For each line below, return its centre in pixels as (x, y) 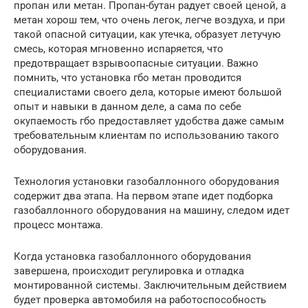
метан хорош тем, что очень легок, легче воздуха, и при (150, 20)
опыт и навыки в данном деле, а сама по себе (128, 106)
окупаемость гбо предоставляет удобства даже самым (149, 121)
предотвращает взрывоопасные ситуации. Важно (136, 63)
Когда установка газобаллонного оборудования (132, 256)
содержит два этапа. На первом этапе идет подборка (143, 196)
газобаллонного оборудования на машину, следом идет (152, 210)
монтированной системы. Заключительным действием (150, 285)
